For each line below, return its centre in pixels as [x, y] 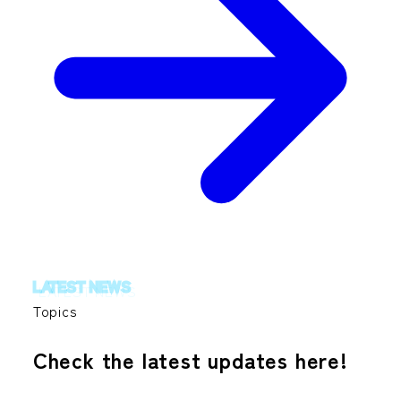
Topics [55, 311]
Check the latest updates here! [190, 360]
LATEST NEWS [82, 286]
